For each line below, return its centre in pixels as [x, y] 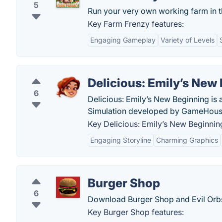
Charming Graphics [187, 140]
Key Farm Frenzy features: [136, 24]
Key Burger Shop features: [136, 212]
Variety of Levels [188, 40]
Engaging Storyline [121, 140]
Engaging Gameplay [123, 40]
